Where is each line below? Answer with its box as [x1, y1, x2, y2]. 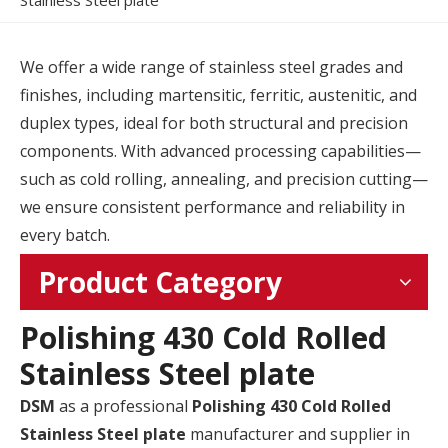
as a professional [55, 395, 192, 417]
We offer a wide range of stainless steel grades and [20, 56, 403, 78]
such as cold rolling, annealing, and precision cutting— [20, 168, 428, 190]
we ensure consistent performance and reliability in [20, 196, 405, 218]
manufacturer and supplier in [186, 423, 410, 445]
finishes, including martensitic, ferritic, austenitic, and [20, 84, 417, 106]
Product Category [38, 263, 282, 301]
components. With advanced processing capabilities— [20, 140, 421, 162]
